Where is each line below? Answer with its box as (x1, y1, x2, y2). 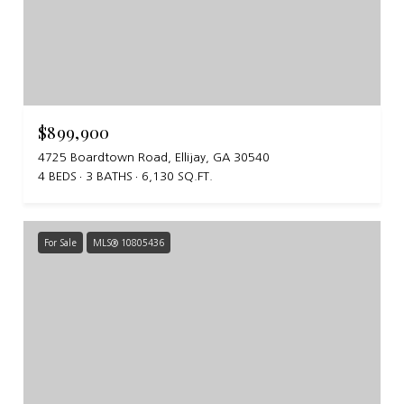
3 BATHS (86, 170, 133, 182)
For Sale (44, 237, 77, 247)
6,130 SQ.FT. (142, 170, 213, 182)
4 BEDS (38, 170, 77, 182)
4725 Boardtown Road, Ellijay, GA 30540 (38, 151, 270, 163)
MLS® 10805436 (93, 237, 164, 247)
